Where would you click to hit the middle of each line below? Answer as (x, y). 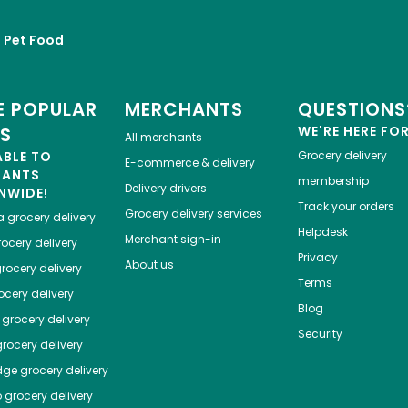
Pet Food (34, 41)
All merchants (163, 138)
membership (333, 181)
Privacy (317, 258)
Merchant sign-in (173, 240)
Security (320, 334)
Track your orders (346, 207)
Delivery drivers (165, 189)
